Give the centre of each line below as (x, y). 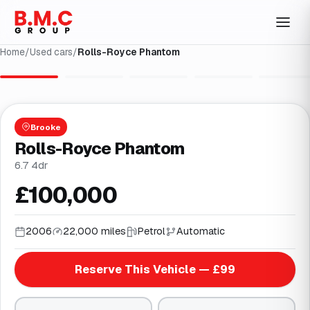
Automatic (201, 231)
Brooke (45, 127)
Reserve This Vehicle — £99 (155, 269)
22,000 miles (94, 231)
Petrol (151, 231)
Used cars (51, 52)
